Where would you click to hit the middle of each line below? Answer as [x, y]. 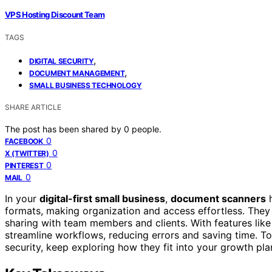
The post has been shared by [64, 129]
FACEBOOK [24, 141]
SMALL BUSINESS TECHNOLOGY [86, 85]
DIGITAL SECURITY [62, 61]
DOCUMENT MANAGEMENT [77, 73]
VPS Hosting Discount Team [55, 14]
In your [22, 198]
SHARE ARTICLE [33, 107]
